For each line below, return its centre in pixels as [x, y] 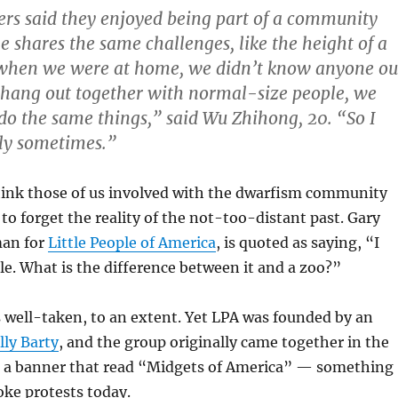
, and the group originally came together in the [223, 342]
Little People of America [131, 243]
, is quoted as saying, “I [297, 243]
